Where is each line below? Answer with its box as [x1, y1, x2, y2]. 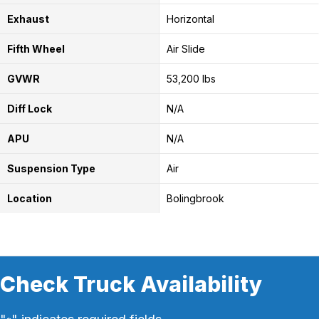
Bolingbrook [166, 192, 224, 204]
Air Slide [166, 42, 205, 55]
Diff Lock [7, 102, 52, 115]
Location [7, 192, 52, 204]
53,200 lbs [166, 72, 216, 85]
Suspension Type [7, 162, 95, 174]
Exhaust [7, 12, 49, 25]
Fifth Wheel [7, 42, 65, 55]
